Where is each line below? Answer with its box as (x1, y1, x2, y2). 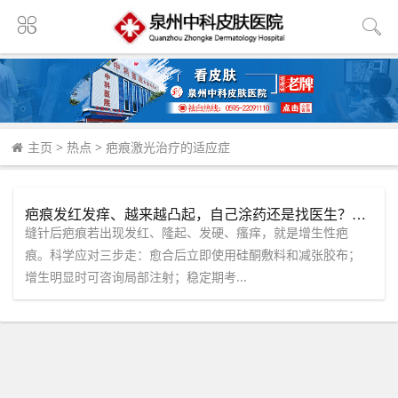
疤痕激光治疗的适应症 (106, 139, 230, 156)
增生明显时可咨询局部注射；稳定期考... (25, 267, 248, 285)
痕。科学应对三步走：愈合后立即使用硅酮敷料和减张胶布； (25, 245, 362, 263)
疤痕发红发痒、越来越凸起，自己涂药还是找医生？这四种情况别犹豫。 (352, 203, 367, 224)
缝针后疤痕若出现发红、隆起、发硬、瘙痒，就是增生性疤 (25, 223, 349, 241)
